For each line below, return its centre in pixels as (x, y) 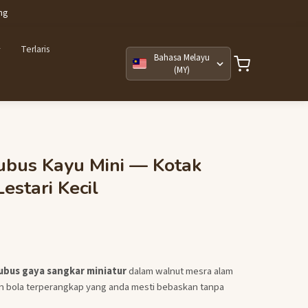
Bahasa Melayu (181, 57)
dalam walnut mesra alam (179, 271)
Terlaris (35, 49)
